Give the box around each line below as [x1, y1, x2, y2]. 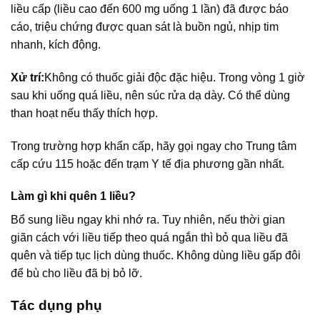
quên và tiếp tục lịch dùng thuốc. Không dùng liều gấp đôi [11, 249, 301, 262]
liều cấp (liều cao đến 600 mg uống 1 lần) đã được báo [11, 2, 289, 15]
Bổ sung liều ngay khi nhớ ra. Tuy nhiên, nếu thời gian [11, 214, 285, 226]
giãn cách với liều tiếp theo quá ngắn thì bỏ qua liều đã [11, 231, 288, 244]
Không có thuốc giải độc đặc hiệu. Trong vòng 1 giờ [44, 71, 305, 84]
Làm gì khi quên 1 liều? [11, 190, 136, 203]
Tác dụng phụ [11, 298, 102, 314]
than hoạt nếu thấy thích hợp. [11, 106, 158, 119]
